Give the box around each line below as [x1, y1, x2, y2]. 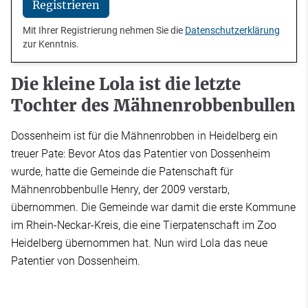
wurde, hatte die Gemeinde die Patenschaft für [11, 165, 233, 179]
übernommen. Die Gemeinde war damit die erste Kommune [11, 201, 296, 214]
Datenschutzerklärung [185, 25, 280, 36]
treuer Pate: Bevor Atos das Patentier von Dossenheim [11, 147, 270, 161]
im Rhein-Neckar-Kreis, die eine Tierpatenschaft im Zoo [11, 219, 276, 232]
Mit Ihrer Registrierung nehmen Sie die [23, 25, 185, 36]
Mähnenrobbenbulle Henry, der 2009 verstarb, [11, 183, 230, 197]
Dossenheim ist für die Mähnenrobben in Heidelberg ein [11, 129, 278, 143]
